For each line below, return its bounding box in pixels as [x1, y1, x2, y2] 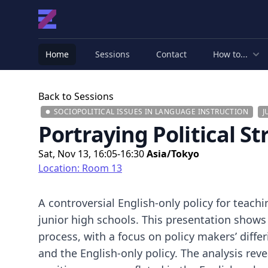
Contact [156, 48, 187, 60]
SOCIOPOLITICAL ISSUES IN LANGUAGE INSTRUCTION [54, 106, 248, 117]
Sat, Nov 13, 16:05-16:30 [38, 147, 147, 160]
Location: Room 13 [38, 162, 122, 175]
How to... [213, 48, 248, 60]
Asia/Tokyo [147, 147, 199, 160]
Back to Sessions [38, 90, 114, 103]
